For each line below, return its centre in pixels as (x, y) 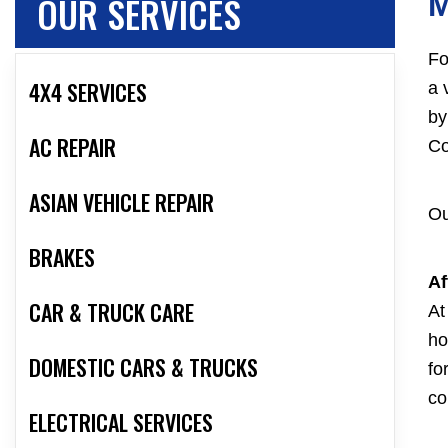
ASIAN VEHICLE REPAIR (121, 202)
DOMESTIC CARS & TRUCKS (143, 367)
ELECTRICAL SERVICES (121, 422)
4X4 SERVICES (88, 92)
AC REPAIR (72, 147)
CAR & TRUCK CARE (111, 312)
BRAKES (62, 257)
